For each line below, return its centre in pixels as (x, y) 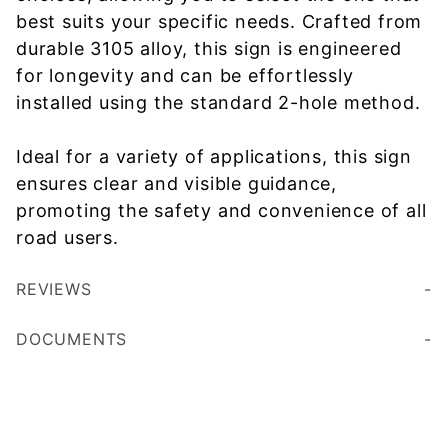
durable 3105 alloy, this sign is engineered (209, 48)
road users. (67, 237)
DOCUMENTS (72, 339)
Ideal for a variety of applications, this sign (214, 156)
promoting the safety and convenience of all (221, 210)
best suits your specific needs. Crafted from (219, 21)
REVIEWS (54, 289)
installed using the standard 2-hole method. (218, 102)
